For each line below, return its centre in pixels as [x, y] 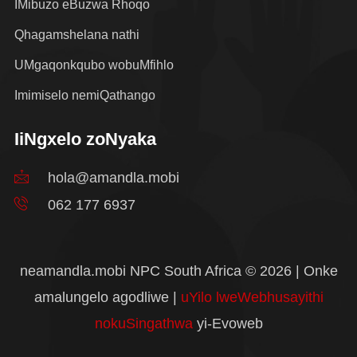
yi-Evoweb [228, 323]
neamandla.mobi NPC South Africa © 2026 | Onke [178, 271]
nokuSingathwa [143, 323]
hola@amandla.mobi [113, 177]
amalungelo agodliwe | [107, 297]
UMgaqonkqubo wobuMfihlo [94, 65]
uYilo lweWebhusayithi [252, 297]
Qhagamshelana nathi [77, 34]
